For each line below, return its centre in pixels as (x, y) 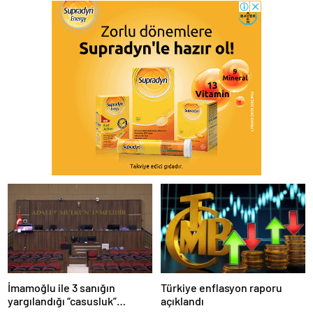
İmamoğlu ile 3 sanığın (61, 287)
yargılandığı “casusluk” (62, 300)
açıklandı (182, 300)
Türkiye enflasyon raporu (221, 287)
